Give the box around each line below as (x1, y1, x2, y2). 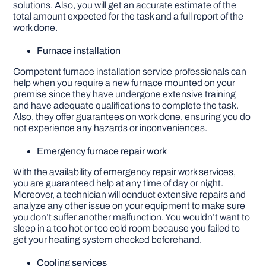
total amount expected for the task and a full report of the (13, 11, 244, 22)
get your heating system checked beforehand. (13, 235, 202, 245)
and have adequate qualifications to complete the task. (13, 100, 239, 111)
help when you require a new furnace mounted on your (13, 78, 236, 88)
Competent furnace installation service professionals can (13, 66, 247, 77)
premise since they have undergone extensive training (13, 89, 236, 100)
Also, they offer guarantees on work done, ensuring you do (13, 112, 251, 122)
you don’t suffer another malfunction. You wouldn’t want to (13, 212, 251, 223)
